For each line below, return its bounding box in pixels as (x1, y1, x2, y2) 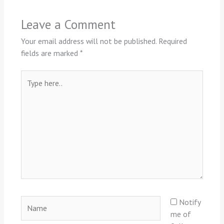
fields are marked (20, 47, 80, 58)
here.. (20, 83, 38, 93)
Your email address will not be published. (20, 35, 156, 46)
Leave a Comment (20, 15, 115, 32)
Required (158, 35, 187, 46)
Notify (178, 196, 200, 207)
